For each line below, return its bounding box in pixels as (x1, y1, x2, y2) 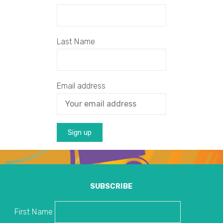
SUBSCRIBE (90, 182, 133, 191)
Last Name (57, 37, 96, 47)
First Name (14, 207, 55, 217)
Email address (57, 81, 106, 91)
